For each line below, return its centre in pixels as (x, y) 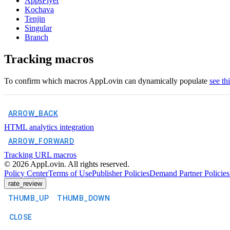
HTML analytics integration (49, 127)
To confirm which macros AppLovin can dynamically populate (107, 81)
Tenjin (35, 18)
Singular (38, 28)
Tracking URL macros (40, 155)
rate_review (25, 183)
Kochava (39, 9)
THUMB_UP (29, 198)
